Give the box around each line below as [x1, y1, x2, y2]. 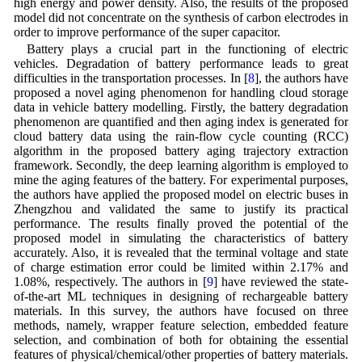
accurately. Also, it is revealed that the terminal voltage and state [13, 246, 349, 260]
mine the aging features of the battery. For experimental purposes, [13, 173, 349, 187]
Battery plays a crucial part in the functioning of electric [26, 42, 349, 57]
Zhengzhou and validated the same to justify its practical [13, 202, 349, 217]
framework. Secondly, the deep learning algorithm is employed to [13, 158, 349, 173]
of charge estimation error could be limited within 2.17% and [13, 260, 349, 275]
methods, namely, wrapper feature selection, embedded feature [13, 318, 349, 333]
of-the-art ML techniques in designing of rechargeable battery [13, 289, 349, 304]
